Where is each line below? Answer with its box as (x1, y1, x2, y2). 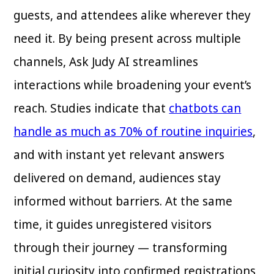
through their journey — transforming (13, 240, 228, 256)
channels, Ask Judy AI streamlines (13, 54, 199, 70)
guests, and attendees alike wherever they (13, 7, 251, 24)
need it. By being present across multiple (13, 31, 242, 47)
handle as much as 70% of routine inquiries (13, 124, 253, 140)
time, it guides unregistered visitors (13, 217, 212, 233)
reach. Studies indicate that (13, 100, 169, 117)
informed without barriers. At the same (13, 193, 233, 210)
